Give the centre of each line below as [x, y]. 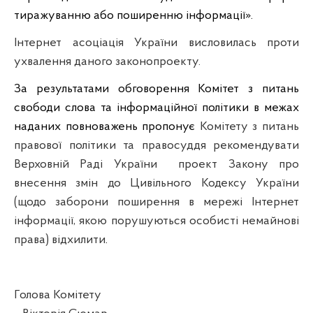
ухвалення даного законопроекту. [107, 61]
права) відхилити [60, 240]
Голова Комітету [59, 295]
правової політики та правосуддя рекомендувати [156, 145]
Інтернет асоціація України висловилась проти [156, 43]
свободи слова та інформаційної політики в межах [156, 108]
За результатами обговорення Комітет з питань [156, 89]
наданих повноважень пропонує [107, 126]
